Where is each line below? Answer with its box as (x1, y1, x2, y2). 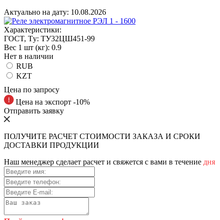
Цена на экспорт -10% (14, 97, 90, 106)
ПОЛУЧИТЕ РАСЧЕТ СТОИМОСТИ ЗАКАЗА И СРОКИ (4, 132, 200, 140)
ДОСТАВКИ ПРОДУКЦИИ (4, 140, 99, 149)
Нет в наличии (4, 52, 54, 60)
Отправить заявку (4, 106, 64, 115)
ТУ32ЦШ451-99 (41, 34, 95, 43)
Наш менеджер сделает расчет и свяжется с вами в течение (4, 157, 203, 166)
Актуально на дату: (4, 7, 71, 16)
